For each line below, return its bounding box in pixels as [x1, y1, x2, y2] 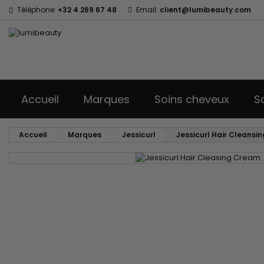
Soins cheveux [154, 92, 229, 107]
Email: [136, 5, 158, 15]
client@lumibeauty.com [160, 5, 251, 15]
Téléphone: [17, 5, 56, 15]
